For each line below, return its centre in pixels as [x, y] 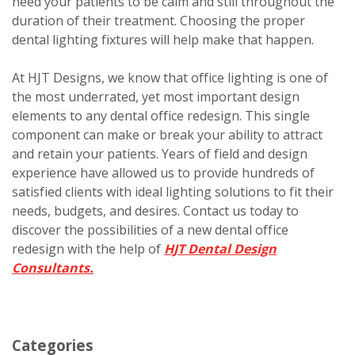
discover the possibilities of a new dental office [150, 229]
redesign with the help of [88, 248]
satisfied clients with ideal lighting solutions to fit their [173, 191]
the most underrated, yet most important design [156, 96]
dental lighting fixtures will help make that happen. [163, 39]
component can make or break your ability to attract [167, 134]
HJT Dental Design [220, 248]
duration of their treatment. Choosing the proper [158, 20]
